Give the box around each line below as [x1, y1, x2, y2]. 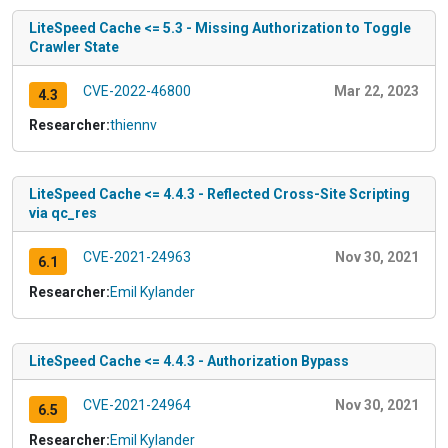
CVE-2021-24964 [82, 397, 191, 414]
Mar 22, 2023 [334, 82, 419, 99]
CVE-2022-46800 [82, 82, 191, 99]
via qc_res [29, 205, 97, 222]
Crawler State [29, 38, 119, 55]
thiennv [110, 117, 157, 134]
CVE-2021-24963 [82, 249, 191, 266]
